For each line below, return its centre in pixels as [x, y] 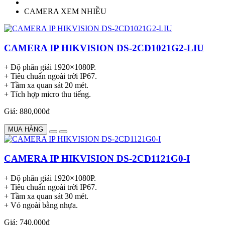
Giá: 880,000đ [27, 111]
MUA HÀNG [26, 130]
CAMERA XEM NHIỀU [65, 11]
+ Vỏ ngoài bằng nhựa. [41, 205]
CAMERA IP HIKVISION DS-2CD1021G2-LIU [104, 48]
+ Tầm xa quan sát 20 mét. [46, 85]
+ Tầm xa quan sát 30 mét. [46, 196]
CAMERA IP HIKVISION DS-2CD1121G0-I [97, 159]
